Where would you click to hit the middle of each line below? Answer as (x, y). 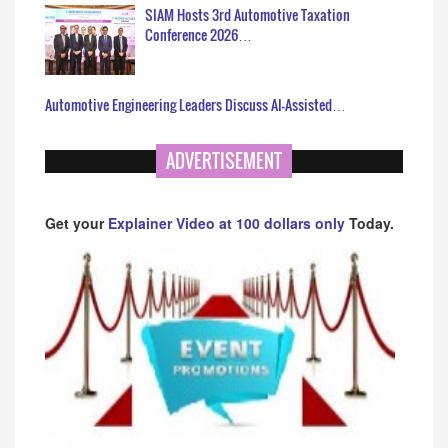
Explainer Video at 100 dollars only (228, 222)
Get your (76, 222)
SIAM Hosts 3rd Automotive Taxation (247, 14)
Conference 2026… (198, 34)
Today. (371, 222)
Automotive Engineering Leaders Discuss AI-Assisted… (195, 104)
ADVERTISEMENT (224, 160)
